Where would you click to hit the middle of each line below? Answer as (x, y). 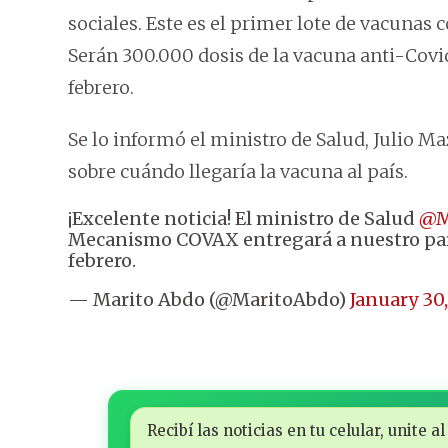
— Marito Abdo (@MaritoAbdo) (209, 300)
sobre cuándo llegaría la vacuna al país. (238, 172)
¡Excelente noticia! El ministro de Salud (243, 219)
